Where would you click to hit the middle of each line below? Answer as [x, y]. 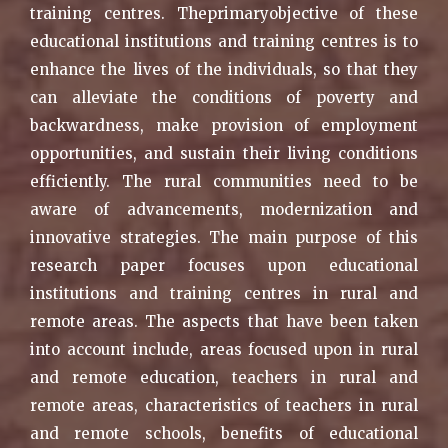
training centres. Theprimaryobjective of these [224, 13]
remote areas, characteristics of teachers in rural [224, 405]
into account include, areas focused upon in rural [224, 349]
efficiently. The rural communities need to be [224, 181]
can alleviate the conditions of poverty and [224, 97]
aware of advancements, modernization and [224, 209]
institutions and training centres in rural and [224, 293]
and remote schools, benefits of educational [224, 433]
